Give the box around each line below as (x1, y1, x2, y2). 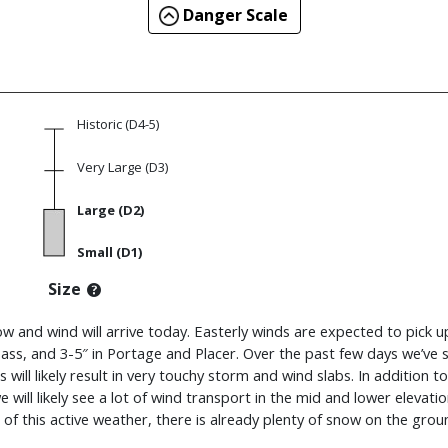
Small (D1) (77, 243, 142, 262)
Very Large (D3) (77, 158, 168, 177)
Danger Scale (178, 4, 288, 27)
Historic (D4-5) (77, 115, 159, 134)
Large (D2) (77, 201, 144, 220)
